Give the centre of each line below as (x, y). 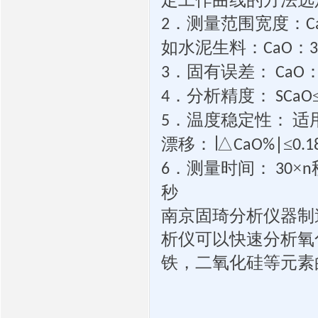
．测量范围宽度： (238, 23)
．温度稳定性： (229, 120)
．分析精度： (221, 95)
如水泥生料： (212, 47)
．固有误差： (221, 71)
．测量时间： (221, 168)
